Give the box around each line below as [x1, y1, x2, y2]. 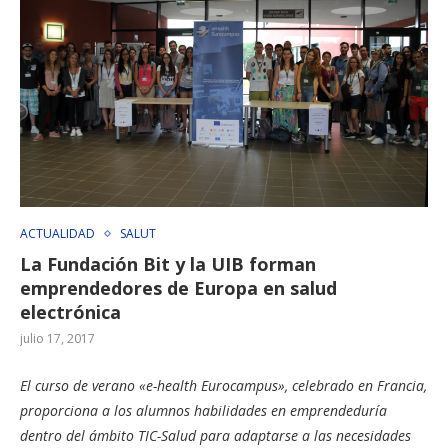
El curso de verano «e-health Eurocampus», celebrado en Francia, [20, 375, 427, 395]
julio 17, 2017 [20, 329, 95, 347]
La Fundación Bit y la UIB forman [20, 251, 316, 276]
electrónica [20, 299, 121, 324]
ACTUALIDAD [20, 224, 95, 242]
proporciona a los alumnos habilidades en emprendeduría [20, 400, 387, 420]
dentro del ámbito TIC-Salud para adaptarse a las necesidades [20, 425, 411, 445]
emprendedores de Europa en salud [20, 275, 337, 300]
